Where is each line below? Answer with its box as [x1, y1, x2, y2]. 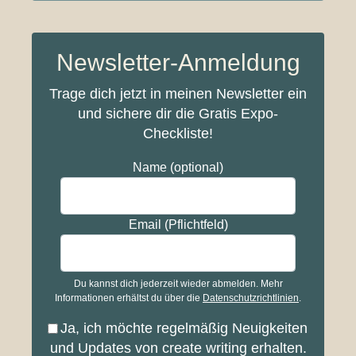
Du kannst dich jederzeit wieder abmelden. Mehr [73, 278, 283, 290]
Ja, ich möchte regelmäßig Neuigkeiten [60, 320, 308, 337]
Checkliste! [143, 126, 213, 142]
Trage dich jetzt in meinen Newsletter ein [49, 86, 307, 103]
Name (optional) [133, 160, 223, 174]
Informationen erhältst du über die [55, 292, 203, 304]
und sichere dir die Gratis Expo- [78, 106, 278, 122]
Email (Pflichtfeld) [128, 218, 228, 232]
